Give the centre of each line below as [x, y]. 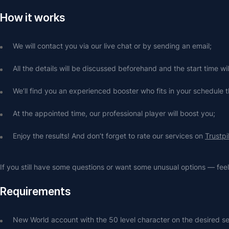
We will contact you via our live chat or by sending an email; [112, 46]
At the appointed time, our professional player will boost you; [114, 113]
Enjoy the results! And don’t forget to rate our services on [109, 136]
